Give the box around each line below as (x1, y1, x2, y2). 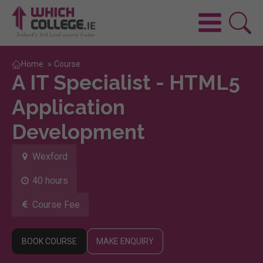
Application (12, 95, 125, 119)
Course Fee (32, 198, 80, 210)
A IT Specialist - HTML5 (12, 70, 240, 95)
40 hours (32, 174, 68, 186)
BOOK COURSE (22, 236, 77, 246)
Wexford (32, 150, 68, 162)
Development (12, 119, 145, 144)
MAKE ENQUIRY (96, 236, 154, 246)
